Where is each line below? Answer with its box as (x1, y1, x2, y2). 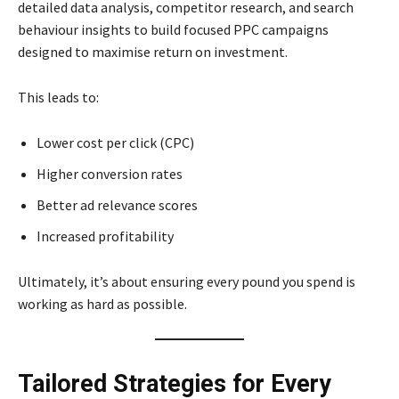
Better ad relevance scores (37, 196, 198, 214)
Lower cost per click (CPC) (37, 134, 194, 151)
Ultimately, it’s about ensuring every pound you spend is (18, 273, 355, 290)
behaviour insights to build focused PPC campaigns (18, 20, 329, 38)
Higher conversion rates (37, 165, 183, 183)
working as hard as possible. (18, 295, 187, 313)
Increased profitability (37, 227, 174, 245)
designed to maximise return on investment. (18, 43, 288, 61)
